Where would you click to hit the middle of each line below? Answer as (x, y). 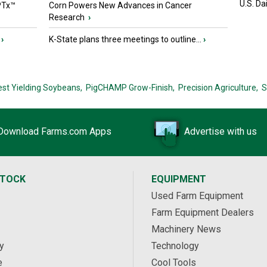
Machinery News (186, 229)
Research (68, 18)
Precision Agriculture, (218, 88)
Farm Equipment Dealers (203, 213)
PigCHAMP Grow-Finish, (130, 88)
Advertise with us (221, 132)
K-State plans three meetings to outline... (125, 40)
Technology (175, 246)
